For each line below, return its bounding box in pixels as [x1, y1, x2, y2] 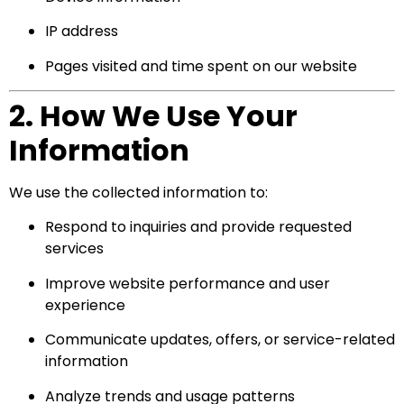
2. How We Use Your [9, 96, 298, 137]
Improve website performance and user [45, 272, 330, 294]
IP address [45, 21, 118, 42]
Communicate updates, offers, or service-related [45, 329, 395, 351]
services [45, 238, 104, 260]
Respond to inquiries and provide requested [45, 216, 352, 238]
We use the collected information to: [9, 182, 268, 204]
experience [45, 294, 125, 316]
